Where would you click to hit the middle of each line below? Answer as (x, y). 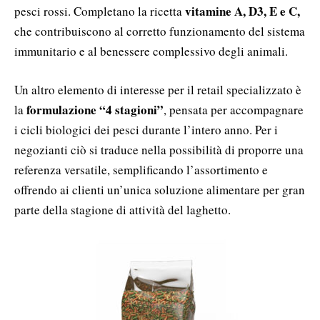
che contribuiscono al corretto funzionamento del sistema (160, 31)
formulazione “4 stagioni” (95, 109)
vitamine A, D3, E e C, (242, 11)
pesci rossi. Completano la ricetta (100, 11)
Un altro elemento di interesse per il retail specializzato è (158, 89)
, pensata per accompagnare (234, 109)
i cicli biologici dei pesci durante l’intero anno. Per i (146, 129)
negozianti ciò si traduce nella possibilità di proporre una (159, 149)
